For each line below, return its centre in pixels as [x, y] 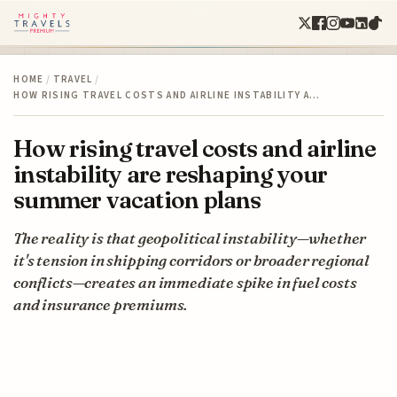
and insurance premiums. [101, 304]
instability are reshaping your [171, 174]
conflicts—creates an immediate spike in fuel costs [185, 282]
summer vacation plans [137, 199]
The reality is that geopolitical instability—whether [190, 237]
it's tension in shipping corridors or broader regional [191, 260]
